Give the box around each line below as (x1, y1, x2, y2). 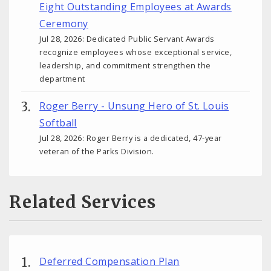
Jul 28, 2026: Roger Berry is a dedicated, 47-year (39, 132, 222, 144)
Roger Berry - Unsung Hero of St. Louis (39, 99, 229, 113)
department (39, 73, 85, 85)
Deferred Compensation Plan (39, 255, 180, 269)
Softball (39, 116, 77, 130)
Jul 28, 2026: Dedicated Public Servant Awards (39, 33, 215, 45)
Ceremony (39, 17, 88, 31)
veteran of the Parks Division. (39, 146, 154, 157)
